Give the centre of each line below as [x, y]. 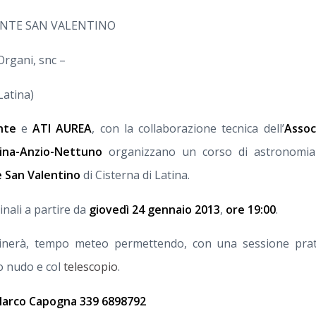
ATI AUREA [62, 129]
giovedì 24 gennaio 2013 [154, 209]
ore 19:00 [251, 209]
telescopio [91, 267]
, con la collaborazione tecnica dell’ [188, 129]
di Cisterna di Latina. [135, 175]
